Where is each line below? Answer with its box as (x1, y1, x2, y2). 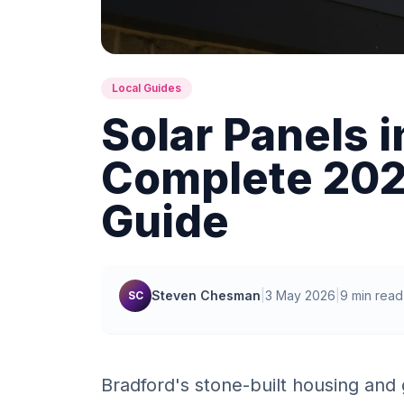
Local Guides (112, 81, 181, 95)
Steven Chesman (151, 288, 261, 303)
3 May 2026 (265, 288, 335, 303)
